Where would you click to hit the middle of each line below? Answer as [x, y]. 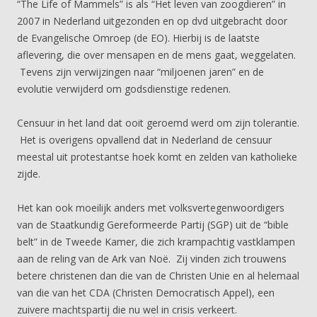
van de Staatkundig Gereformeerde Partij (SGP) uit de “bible [153, 225]
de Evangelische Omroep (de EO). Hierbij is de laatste [138, 38]
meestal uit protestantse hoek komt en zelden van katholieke [157, 157]
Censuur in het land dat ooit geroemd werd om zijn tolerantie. [158, 123]
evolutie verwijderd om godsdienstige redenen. [124, 89]
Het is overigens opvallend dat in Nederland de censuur [144, 140]
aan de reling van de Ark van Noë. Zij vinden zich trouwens [152, 259]
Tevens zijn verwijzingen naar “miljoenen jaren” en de [140, 72]
